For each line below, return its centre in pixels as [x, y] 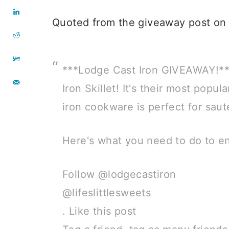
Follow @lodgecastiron [119, 174]
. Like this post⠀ [103, 211]
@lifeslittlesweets [107, 193]
